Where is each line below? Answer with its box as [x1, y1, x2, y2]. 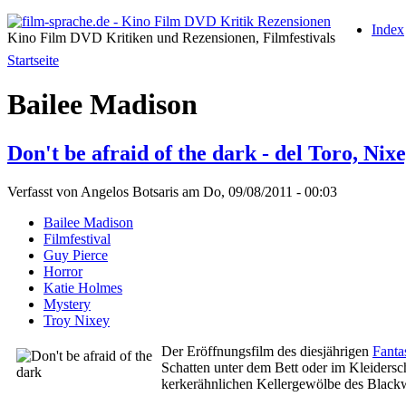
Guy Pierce [43, 246, 108, 263]
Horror [43, 263, 82, 279]
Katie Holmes [43, 279, 122, 295]
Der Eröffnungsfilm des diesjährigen [161, 343, 372, 359]
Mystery [43, 295, 91, 312]
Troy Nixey [43, 312, 110, 328]
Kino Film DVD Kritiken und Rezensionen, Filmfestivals [7, 30, 335, 45]
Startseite [7, 53, 59, 68]
